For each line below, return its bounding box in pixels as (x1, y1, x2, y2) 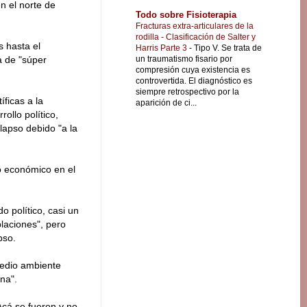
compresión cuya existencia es (136, 64, 250, 75)
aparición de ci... (136, 97, 197, 108)
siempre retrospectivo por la (136, 86, 239, 97)
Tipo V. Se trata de (194, 42, 262, 53)
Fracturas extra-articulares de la (136, 21, 254, 31)
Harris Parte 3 (136, 42, 189, 53)
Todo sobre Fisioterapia (136, 9, 236, 20)
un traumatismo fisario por (136, 53, 232, 64)
